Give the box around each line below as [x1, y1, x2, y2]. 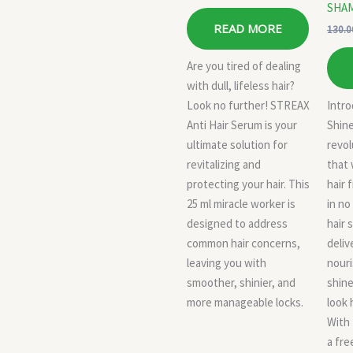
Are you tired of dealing [187, 58, 301, 73]
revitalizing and [187, 156, 261, 172]
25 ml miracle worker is [187, 195, 295, 211]
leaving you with [187, 255, 266, 270]
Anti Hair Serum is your [187, 117, 297, 132]
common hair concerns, [187, 235, 300, 251]
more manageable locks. [187, 294, 303, 310]
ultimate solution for [187, 136, 288, 152]
